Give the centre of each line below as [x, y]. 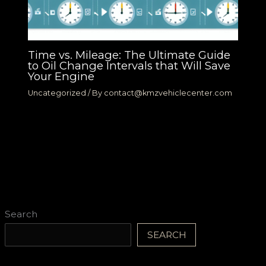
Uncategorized [57, 93]
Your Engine [61, 76]
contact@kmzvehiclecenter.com [168, 93]
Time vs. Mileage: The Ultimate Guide [129, 55]
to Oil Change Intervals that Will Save [129, 65]
